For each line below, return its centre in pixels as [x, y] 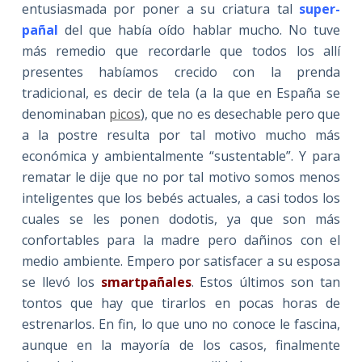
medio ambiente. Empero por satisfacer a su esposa [181, 261]
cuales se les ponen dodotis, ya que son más [181, 219]
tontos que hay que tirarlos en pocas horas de [181, 303]
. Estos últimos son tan [266, 282]
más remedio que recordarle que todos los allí [181, 51]
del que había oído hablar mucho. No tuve [203, 30]
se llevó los [61, 282]
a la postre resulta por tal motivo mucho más [181, 135]
